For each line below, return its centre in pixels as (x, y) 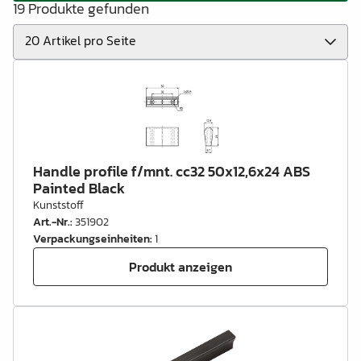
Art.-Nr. (52, 222)
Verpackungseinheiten (91, 239)
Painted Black (79, 188)
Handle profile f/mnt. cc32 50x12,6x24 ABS (172, 171)
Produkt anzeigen (180, 266)
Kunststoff (58, 205)
